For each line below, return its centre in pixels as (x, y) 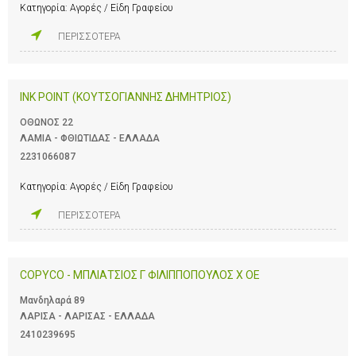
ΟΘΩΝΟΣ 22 (46, 122)
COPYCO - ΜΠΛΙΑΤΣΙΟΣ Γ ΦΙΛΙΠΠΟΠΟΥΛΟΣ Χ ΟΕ (140, 275)
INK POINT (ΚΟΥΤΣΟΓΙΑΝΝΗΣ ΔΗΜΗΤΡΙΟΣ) (126, 97)
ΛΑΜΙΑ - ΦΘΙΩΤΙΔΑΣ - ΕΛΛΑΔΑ (90, 138)
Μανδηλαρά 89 (52, 301)
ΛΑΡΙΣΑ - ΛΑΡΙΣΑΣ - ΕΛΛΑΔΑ (87, 317)
